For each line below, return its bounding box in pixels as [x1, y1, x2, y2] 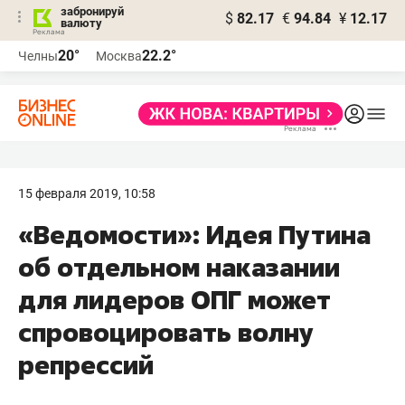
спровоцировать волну [18, 316, 314, 349]
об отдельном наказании [18, 250, 340, 284]
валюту [61, 16, 102, 30]
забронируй [61, 5, 124, 18]
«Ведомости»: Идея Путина [18, 218, 371, 251]
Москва [96, 49, 142, 63]
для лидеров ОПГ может [18, 283, 331, 316]
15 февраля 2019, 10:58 [18, 186, 155, 201]
